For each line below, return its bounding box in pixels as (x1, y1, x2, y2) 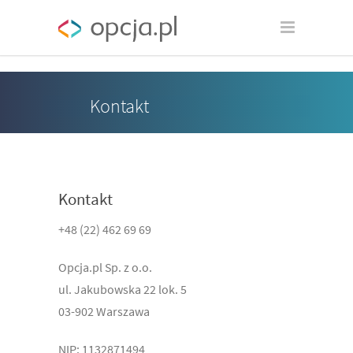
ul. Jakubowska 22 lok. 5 (58, 281, 187, 297)
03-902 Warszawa (58, 303, 150, 319)
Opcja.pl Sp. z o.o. (58, 258, 152, 275)
